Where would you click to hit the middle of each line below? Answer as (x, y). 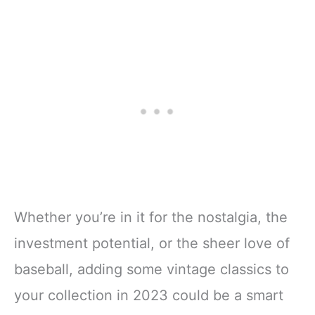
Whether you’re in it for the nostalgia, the (151, 218)
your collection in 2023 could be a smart (149, 296)
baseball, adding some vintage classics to (152, 270)
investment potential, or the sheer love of (152, 244)
